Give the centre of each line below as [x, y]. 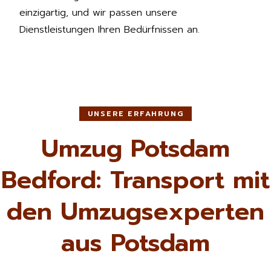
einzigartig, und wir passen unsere [98, 12]
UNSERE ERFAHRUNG [135, 113]
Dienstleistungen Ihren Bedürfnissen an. [109, 29]
